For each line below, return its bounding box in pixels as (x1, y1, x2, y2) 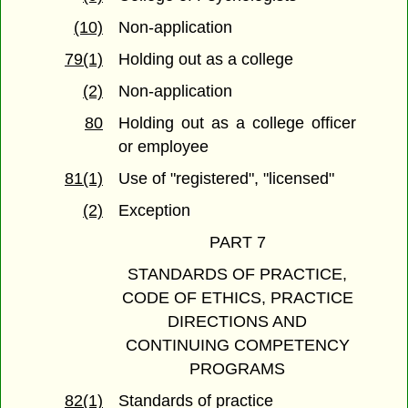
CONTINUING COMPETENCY (125, 336, 350, 355)
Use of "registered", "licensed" (118, 169, 335, 189)
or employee (118, 138, 209, 157)
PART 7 (209, 233, 266, 252)
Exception (118, 201, 191, 220)
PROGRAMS (189, 360, 285, 379)
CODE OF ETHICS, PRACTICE (121, 289, 353, 308)
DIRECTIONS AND (168, 312, 307, 331)
